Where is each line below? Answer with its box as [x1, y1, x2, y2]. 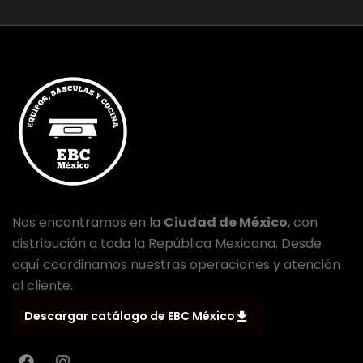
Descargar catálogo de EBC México [24, 308, 237, 325]
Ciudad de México [164, 213, 288, 233]
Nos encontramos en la [12, 213, 164, 233]
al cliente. [12, 276, 73, 296]
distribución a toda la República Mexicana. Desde [12, 234, 322, 254]
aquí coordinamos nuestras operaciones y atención [12, 255, 340, 275]
